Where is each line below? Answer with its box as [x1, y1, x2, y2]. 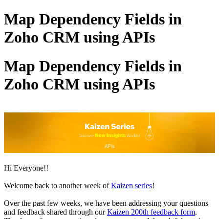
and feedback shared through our [4, 208, 107, 217]
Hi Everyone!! [4, 164, 48, 173]
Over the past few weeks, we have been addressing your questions [4, 199, 208, 208]
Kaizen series [111, 181, 152, 190]
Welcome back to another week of [4, 181, 111, 190]
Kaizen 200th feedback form [107, 208, 195, 217]
